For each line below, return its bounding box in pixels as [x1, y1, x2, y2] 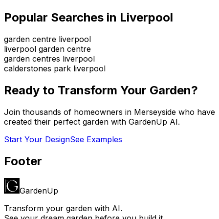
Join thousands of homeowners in [4, 107, 134, 117]
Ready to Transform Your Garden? [4, 83, 198, 97]
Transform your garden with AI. [4, 203, 122, 213]
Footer [4, 153, 42, 168]
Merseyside [134, 107, 176, 117]
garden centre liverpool [4, 34, 91, 44]
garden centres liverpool [4, 53, 95, 64]
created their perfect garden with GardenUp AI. [4, 116, 180, 127]
